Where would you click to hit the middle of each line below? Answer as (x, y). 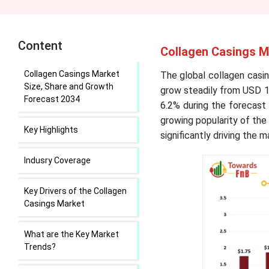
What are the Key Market (71, 234)
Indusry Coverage (57, 160)
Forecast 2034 (52, 99)
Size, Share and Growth (69, 86)
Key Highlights (51, 130)
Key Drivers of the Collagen (75, 191)
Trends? (40, 247)
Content (40, 46)
